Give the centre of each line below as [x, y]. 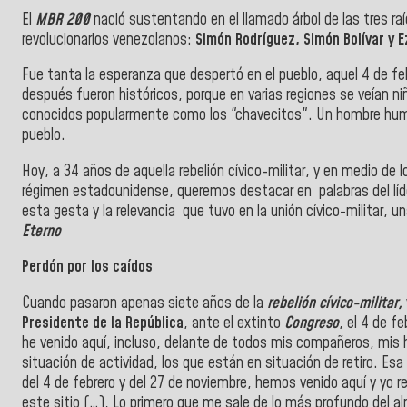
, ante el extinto [234, 323]
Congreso [312, 323]
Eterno [41, 231]
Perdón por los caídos [87, 268]
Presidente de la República [103, 323]
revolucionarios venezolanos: [109, 40]
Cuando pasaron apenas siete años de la [144, 303]
